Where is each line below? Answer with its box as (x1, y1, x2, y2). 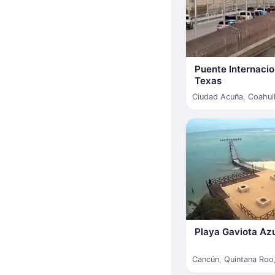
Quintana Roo (224, 254, 274, 264)
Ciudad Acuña (192, 91, 243, 101)
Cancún (192, 254, 219, 264)
